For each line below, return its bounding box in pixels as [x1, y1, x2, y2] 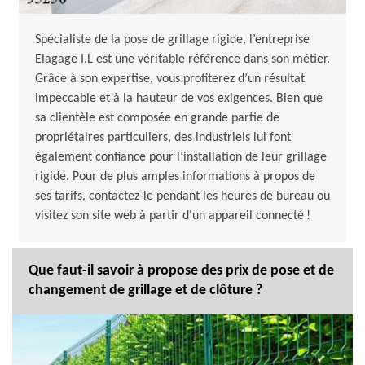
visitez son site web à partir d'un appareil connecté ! [35, 209, 310, 223]
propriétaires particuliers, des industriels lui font [35, 131, 291, 145]
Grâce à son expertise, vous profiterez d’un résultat [35, 73, 305, 86]
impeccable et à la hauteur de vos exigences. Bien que [35, 92, 323, 106]
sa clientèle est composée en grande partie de [35, 112, 279, 125]
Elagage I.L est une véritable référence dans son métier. [35, 53, 330, 67]
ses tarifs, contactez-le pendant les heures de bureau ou [35, 190, 330, 204]
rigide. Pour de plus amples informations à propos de [35, 170, 315, 184]
